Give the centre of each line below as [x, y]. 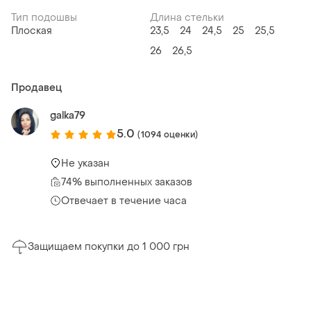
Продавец [36, 88]
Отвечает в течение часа [124, 201]
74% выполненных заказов [127, 182]
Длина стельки [187, 18]
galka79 [68, 116]
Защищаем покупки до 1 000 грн [109, 247]
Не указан [85, 163]
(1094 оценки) [168, 134]
